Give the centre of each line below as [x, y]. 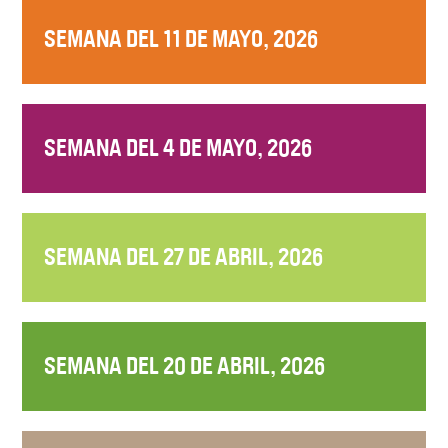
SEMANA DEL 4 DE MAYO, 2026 [178, 147]
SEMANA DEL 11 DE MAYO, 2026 [181, 38]
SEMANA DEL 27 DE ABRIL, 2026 [184, 256]
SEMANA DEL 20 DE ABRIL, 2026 [185, 365]
